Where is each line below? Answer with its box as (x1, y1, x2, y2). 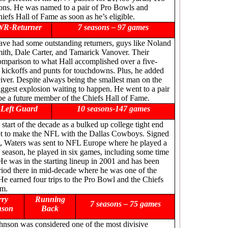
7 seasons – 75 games (90, 199, 161, 208)
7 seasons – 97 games (78, 23, 149, 32)
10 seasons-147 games (76, 104, 150, 113)
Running (35, 195, 65, 204)
